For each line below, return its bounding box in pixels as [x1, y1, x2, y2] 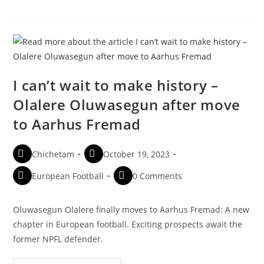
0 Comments [133, 170, 183, 181]
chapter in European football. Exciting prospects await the [13, 218, 243, 230]
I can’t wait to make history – [13, 75, 219, 95]
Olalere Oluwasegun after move [13, 94, 240, 114]
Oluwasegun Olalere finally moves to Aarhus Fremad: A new [13, 203, 250, 215]
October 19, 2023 [103, 148, 170, 160]
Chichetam [32, 148, 75, 160]
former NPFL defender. [13, 233, 104, 245]
